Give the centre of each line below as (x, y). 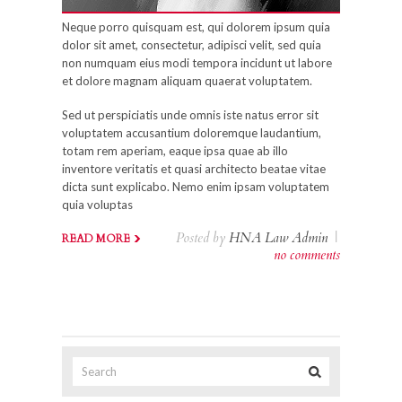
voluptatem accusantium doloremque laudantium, (192, 133)
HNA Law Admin (278, 238)
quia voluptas (97, 205)
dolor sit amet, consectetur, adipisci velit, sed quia (192, 45)
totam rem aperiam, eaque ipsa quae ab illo (175, 151)
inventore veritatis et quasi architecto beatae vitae (194, 169)
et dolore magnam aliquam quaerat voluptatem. (187, 81)
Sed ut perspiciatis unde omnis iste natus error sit (190, 115)
